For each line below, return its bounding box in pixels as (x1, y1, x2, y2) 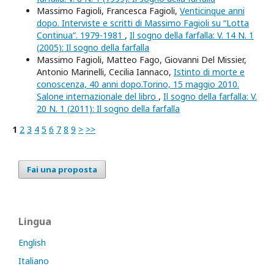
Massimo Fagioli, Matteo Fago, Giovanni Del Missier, (37, 54, 246, 65)
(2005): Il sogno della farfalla (37, 42, 149, 53)
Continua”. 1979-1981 (37, 29, 125, 41)
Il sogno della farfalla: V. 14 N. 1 (130, 29, 254, 41)
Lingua (18, 215, 51, 228)
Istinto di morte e (174, 66, 245, 78)
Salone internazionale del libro (37, 91, 158, 102)
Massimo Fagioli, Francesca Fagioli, (37, 5, 180, 17)
